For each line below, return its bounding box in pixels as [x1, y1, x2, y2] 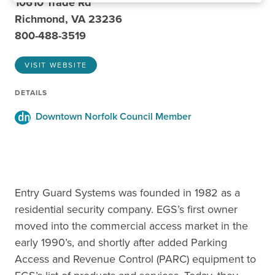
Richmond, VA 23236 [15, 11, 122, 27]
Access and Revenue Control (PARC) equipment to [15, 250, 256, 267]
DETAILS [15, 87, 47, 98]
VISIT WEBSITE [25, 60, 87, 71]
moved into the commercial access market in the [15, 217, 248, 234]
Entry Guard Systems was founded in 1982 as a [15, 184, 240, 201]
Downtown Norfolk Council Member [31, 109, 192, 123]
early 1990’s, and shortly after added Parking [15, 234, 227, 250]
